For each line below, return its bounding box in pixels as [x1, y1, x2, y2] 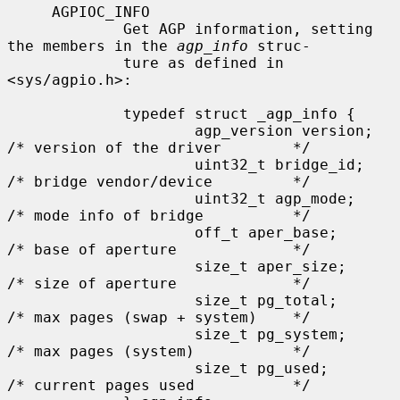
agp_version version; [7, 121, 195, 139]
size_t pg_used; [7, 359, 195, 377]
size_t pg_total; [7, 291, 195, 309]
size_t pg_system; [7, 325, 195, 343]
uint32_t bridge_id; [7, 155, 195, 173]
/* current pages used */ [7, 376, 311, 394]
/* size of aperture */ [7, 274, 311, 292]
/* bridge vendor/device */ [7, 172, 311, 190]
